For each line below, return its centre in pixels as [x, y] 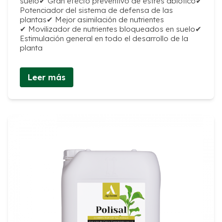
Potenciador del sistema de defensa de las [96, 10]
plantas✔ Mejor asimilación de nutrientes [92, 19]
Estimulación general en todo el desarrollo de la [104, 38]
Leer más [47, 78]
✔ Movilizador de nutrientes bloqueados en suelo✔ [111, 29]
